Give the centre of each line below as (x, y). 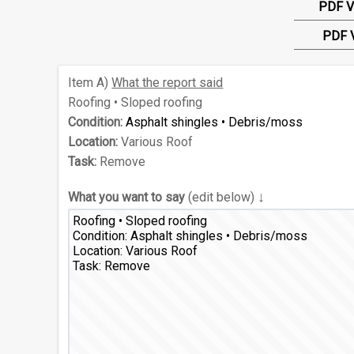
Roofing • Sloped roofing (136, 102)
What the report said (168, 83)
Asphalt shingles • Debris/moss (215, 122)
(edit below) (222, 197)
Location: (93, 142)
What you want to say (127, 197)
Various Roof (156, 142)
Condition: (96, 122)
